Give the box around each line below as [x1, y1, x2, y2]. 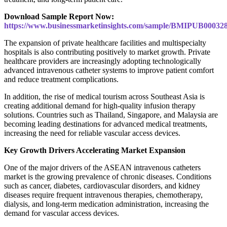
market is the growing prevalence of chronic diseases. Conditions [4, 172, 211, 181]
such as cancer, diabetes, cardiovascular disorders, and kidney [4, 181, 200, 190]
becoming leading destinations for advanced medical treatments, [4, 119, 207, 128]
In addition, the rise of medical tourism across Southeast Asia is [4, 92, 205, 101]
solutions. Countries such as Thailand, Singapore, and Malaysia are [4, 110, 218, 119]
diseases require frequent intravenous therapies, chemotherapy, [4, 190, 203, 199]
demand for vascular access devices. [4, 208, 119, 217]
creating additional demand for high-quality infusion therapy [4, 101, 196, 110]
